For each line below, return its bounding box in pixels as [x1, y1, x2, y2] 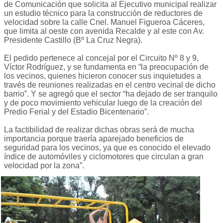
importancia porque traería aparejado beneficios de [4, 134, 184, 143]
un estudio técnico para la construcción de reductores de [4, 9, 203, 18]
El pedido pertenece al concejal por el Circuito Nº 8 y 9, [4, 54, 199, 63]
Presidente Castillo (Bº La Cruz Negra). [4, 36, 142, 45]
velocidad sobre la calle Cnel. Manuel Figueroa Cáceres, [4, 18, 205, 27]
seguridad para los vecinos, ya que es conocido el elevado [4, 143, 211, 152]
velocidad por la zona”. [4, 161, 84, 170]
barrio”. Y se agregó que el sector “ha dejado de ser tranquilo [4, 90, 218, 99]
